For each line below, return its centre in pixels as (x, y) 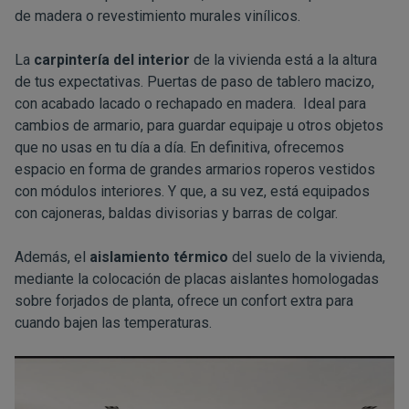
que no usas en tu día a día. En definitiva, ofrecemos (179, 147)
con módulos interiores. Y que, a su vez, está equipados (192, 191)
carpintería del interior (112, 60)
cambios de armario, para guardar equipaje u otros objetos (199, 126)
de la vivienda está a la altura (283, 60)
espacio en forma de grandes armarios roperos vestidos (195, 169)
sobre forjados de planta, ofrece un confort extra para (184, 301)
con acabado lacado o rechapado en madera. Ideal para (190, 104)
